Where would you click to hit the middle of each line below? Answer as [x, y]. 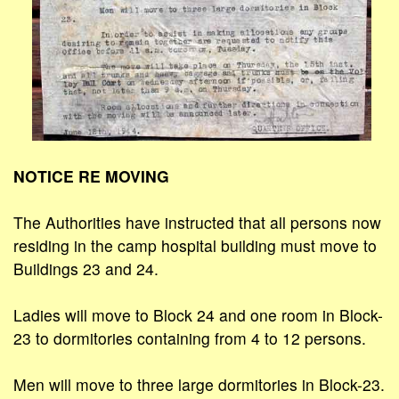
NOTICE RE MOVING [91, 176]
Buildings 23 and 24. [86, 269]
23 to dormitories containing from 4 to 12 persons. [190, 338]
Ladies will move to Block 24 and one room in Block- [198, 315]
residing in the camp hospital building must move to [195, 246]
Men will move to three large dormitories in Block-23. [199, 385]
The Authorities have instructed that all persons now [197, 223]
